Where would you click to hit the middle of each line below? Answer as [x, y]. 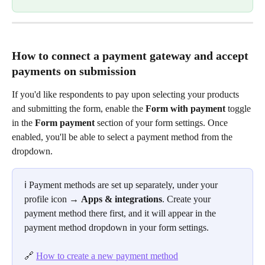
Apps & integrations [122, 199]
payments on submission [74, 71]
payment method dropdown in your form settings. [117, 227]
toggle [239, 108]
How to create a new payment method [107, 256]
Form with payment [185, 108]
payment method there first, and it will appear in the [121, 213]
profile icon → [53, 199]
